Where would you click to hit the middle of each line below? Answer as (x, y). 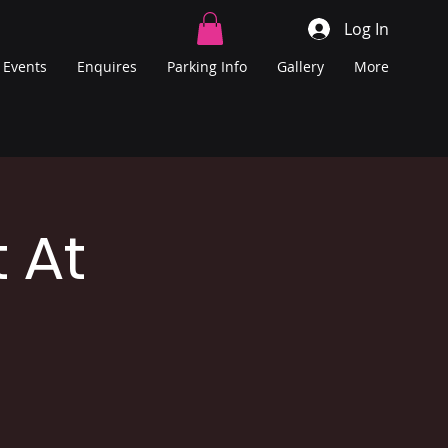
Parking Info (207, 67)
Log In (367, 28)
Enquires (107, 67)
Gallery (300, 67)
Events (25, 67)
